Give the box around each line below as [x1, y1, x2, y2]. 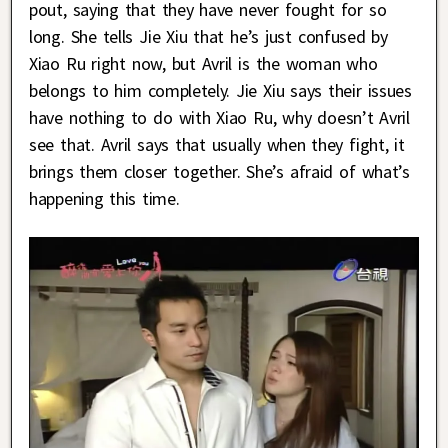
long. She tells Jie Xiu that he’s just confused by [29, 24, 388, 48]
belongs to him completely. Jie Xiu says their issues [29, 78, 412, 102]
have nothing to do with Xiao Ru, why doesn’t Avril [29, 105, 410, 129]
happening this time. [29, 186, 180, 210]
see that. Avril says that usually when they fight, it [29, 132, 405, 156]
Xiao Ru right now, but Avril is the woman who [29, 51, 378, 75]
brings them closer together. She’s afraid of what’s [29, 159, 410, 183]
